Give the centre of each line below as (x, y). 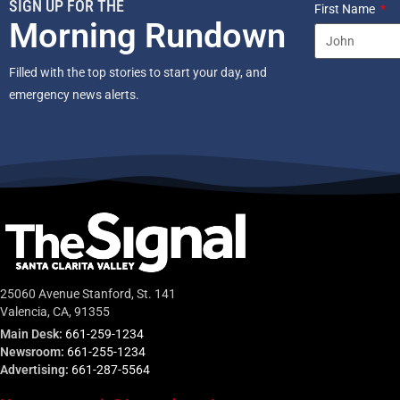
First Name (346, 9)
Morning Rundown (147, 36)
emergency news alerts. (75, 95)
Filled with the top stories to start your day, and (138, 73)
